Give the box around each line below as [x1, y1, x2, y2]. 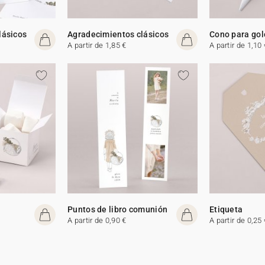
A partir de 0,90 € [67, 215, 127, 225]
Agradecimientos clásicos [67, 29, 169, 39]
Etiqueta [209, 204, 243, 214]
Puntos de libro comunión [67, 204, 168, 214]
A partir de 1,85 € [67, 40, 127, 50]
